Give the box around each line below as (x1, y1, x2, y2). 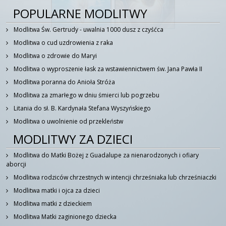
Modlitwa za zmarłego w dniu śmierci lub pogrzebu (14, 90, 159, 99)
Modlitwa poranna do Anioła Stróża (14, 77, 115, 86)
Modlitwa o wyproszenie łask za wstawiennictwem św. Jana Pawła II (14, 64, 202, 73)
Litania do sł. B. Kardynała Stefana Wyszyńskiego (14, 103, 151, 112)
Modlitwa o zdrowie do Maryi (14, 51, 97, 60)
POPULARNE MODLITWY (13, 5, 147, 22)
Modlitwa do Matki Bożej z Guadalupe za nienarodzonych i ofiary (14, 150, 199, 159)
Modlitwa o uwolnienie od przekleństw (14, 117, 123, 126)
